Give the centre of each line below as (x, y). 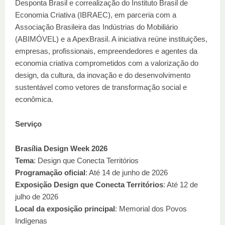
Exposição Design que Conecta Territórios (89, 185)
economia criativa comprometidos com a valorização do (107, 63)
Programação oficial (50, 173)
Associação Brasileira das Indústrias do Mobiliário (96, 27)
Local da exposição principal (65, 209)
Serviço (28, 124)
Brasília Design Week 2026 (61, 148)
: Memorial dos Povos (151, 209)
